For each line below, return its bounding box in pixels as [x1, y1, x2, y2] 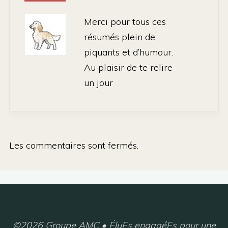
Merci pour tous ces [84, 16, 166, 27]
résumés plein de [84, 31, 155, 43]
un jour [84, 77, 113, 89]
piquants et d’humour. [84, 46, 173, 58]
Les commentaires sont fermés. [9, 139, 138, 151]
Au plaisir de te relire [84, 62, 173, 73]
